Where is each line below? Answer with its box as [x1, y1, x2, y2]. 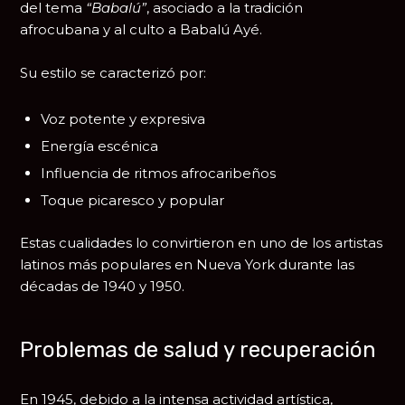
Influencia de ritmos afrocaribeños [41, 165, 277, 183]
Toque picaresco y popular [41, 192, 225, 210]
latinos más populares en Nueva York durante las [20, 256, 355, 274]
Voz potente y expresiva [41, 110, 206, 128]
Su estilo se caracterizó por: [20, 64, 207, 82]
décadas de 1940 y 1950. [20, 278, 185, 296]
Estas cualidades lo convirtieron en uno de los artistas [20, 234, 383, 252]
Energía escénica [41, 137, 159, 155]
